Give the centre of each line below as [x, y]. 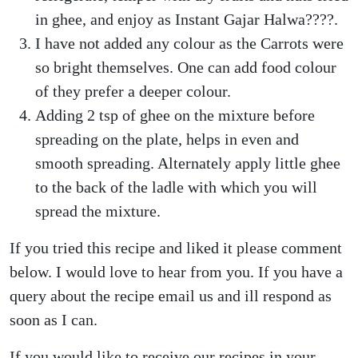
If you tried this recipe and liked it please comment [176, 248]
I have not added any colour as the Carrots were [189, 43]
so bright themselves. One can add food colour [186, 67]
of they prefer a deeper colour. [133, 91]
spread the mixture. [98, 211]
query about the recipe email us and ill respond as [171, 296]
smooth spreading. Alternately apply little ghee [188, 163]
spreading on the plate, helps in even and [167, 139]
